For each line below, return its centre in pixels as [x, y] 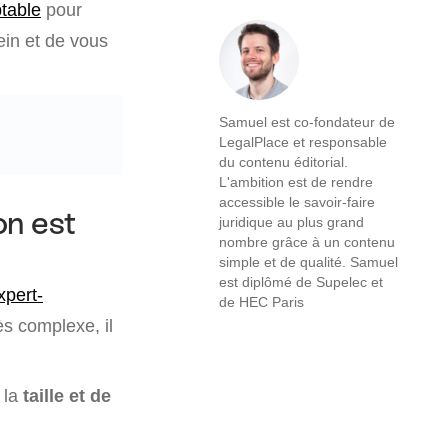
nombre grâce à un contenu [307, 242]
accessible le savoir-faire [297, 202]
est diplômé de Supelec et [301, 282]
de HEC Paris [261, 302]
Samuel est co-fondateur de [307, 122]
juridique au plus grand [291, 222]
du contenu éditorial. [283, 162]
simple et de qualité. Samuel [308, 262]
